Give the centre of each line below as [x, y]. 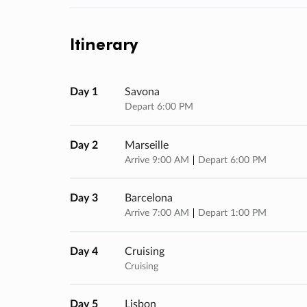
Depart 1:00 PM [232, 213]
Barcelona [149, 198]
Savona [142, 92]
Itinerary [104, 44]
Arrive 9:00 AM [158, 160]
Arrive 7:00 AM [158, 213]
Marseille [147, 145]
